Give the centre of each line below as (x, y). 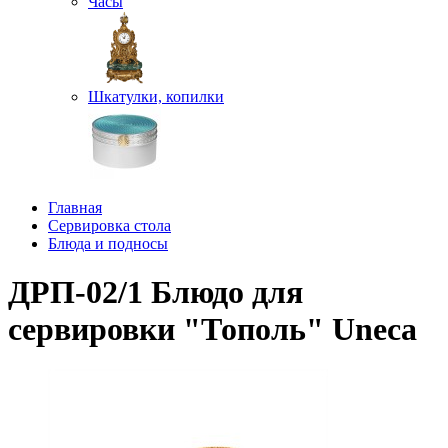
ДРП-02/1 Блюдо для (155, 291)
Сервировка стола (109, 225)
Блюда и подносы (108, 243)
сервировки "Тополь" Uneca (212, 328)
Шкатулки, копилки (156, 96)
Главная (75, 207)
